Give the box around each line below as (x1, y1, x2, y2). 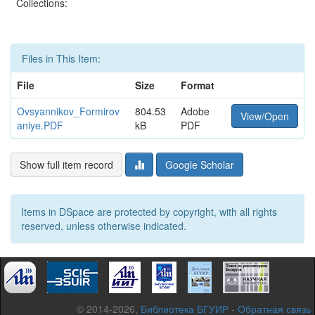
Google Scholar (165, 157, 234, 172)
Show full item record (20, 157, 113, 172)
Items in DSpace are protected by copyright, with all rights (21, 205, 277, 219)
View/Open (240, 109, 289, 123)
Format (181, 78, 214, 92)
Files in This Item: (22, 51, 101, 65)
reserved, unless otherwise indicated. (21, 219, 186, 233)
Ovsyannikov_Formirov (17, 104, 120, 118)
